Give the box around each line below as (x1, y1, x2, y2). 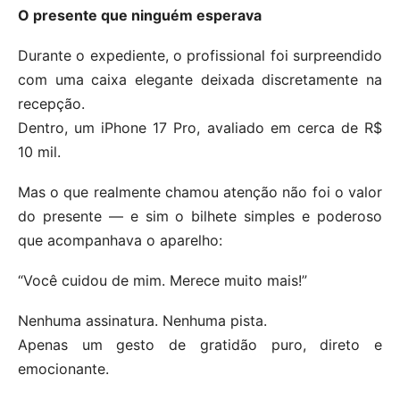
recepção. (18, 94, 85, 112)
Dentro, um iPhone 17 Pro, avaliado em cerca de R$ (18, 118, 382, 137)
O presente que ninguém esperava (18, 5, 262, 24)
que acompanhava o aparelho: (18, 230, 222, 249)
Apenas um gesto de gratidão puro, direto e (18, 335, 382, 354)
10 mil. (18, 142, 61, 161)
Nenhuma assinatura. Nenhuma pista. (18, 311, 267, 329)
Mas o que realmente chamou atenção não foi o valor (18, 182, 382, 201)
